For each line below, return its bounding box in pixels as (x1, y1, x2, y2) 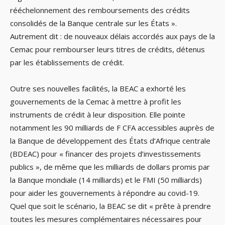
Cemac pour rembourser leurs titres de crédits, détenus (10, 44, 205, 55)
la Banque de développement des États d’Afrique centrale (10, 136, 210, 146)
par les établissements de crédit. (10, 57, 124, 68)
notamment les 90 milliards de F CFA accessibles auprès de (10, 123, 214, 133)
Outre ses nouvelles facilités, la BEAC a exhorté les (10, 83, 186, 94)
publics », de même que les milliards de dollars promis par (10, 162, 210, 172)
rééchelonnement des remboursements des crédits (10, 5, 190, 16)
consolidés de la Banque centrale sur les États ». (10, 18, 177, 29)
